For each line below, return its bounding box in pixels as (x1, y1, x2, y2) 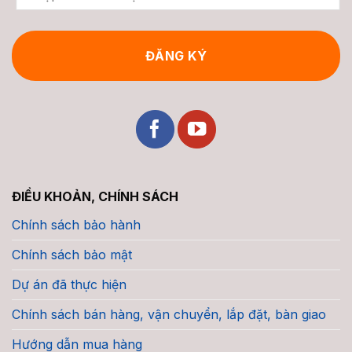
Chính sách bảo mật (12, 247, 132, 263)
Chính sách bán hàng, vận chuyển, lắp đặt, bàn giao (12, 306, 326, 323)
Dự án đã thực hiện (12, 277, 126, 293)
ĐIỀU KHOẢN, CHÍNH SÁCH (12, 189, 178, 205)
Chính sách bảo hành (12, 217, 141, 233)
